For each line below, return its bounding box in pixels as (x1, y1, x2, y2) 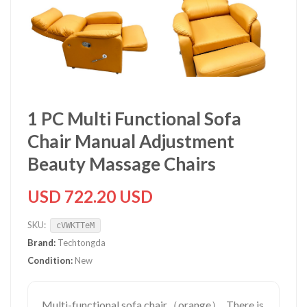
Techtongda (56, 237, 106, 248)
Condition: (27, 255, 73, 266)
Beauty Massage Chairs (27, 153, 216, 175)
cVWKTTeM (56, 221, 95, 230)
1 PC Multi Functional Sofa (27, 108, 241, 130)
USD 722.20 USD (27, 186, 153, 206)
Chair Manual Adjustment (27, 130, 234, 152)
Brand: (27, 237, 56, 248)
